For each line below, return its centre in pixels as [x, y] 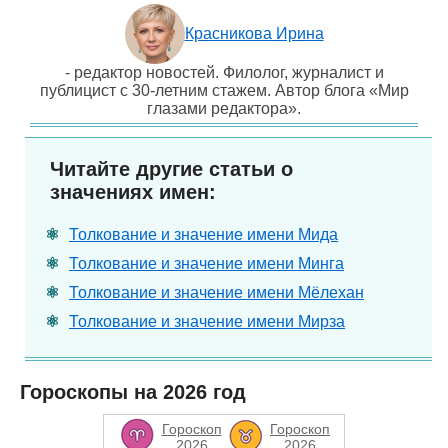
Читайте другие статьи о [171, 169]
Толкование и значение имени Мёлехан [216, 292]
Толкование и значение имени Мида [203, 234]
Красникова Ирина [254, 33]
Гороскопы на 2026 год [133, 392]
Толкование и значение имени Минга [206, 263]
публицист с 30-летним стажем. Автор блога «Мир [224, 90]
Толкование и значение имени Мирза [207, 321]
